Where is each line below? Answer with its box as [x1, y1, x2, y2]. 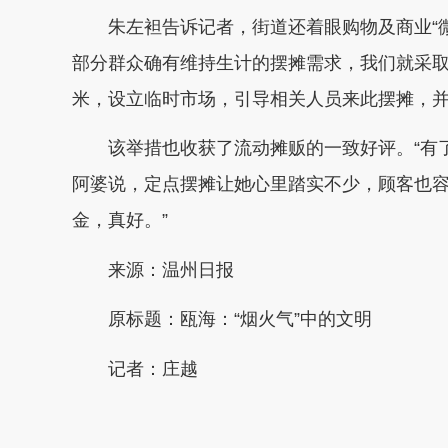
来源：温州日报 [72, 259, 239, 280]
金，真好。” [72, 210, 168, 230]
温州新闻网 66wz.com [162, 408, 338, 428]
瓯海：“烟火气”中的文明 [180, 309, 372, 329]
